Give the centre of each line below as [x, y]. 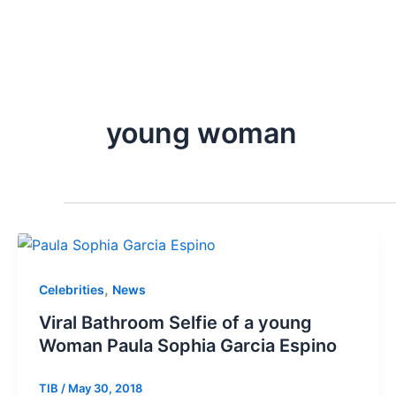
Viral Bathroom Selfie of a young [175, 323]
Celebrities [72, 289]
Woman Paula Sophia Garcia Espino [188, 346]
